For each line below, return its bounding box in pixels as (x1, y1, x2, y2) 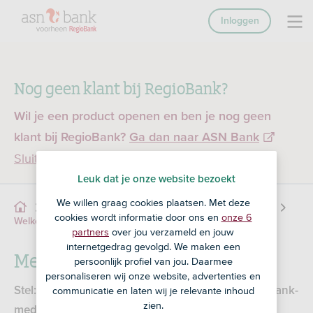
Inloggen (220, 16, 259, 26)
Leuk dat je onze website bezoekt (78, 174, 235, 185)
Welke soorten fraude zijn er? (14, 217, 142, 226)
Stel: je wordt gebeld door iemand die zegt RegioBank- (14, 285, 298, 297)
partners (72, 226, 109, 238)
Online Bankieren (103, 203, 180, 213)
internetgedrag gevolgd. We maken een (66, 240, 240, 252)
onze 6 (221, 211, 252, 223)
